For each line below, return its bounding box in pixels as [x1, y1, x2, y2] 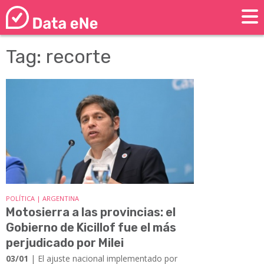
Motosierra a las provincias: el [6, 204, 176, 219]
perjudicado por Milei [6, 235, 124, 250]
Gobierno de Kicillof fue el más [6, 220, 176, 235]
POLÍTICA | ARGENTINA [6, 193, 79, 203]
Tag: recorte [6, 45, 111, 68]
